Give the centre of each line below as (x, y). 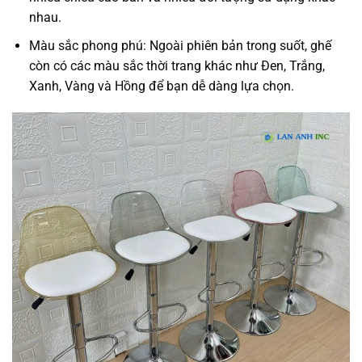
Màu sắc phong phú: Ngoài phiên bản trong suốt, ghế (180, 45)
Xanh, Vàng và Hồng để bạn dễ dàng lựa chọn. (161, 86)
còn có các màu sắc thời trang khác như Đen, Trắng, (177, 65)
